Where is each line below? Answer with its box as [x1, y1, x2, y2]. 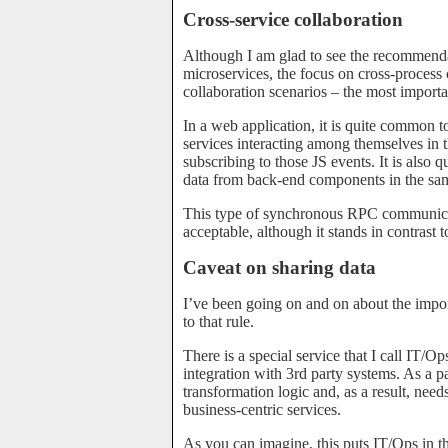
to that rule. [183, 313, 254, 330]
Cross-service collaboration [183, 9, 403, 30]
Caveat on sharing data [183, 257, 376, 278]
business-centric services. [183, 401, 341, 418]
